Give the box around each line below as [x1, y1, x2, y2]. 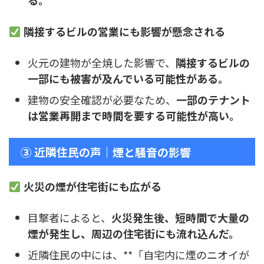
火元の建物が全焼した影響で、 [28, 54, 176, 70]
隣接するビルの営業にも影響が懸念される [23, 24, 225, 39]
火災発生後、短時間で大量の [111, 209, 249, 225]
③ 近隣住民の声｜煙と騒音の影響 [21, 144, 191, 160]
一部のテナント [176, 91, 250, 107]
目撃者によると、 [28, 209, 111, 225]
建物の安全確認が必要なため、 [28, 91, 176, 107]
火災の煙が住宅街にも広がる [23, 179, 161, 194]
